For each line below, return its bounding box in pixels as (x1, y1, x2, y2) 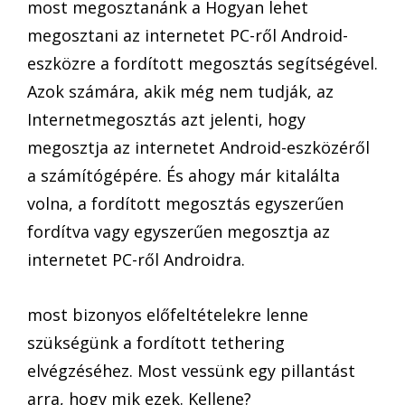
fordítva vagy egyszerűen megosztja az (27, 220, 330, 242)
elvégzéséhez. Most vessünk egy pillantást (27, 359, 355, 381)
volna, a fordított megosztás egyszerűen (27, 192, 344, 214)
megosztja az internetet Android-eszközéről (27, 136, 370, 158)
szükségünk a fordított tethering (27, 331, 285, 353)
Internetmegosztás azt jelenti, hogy (27, 108, 306, 130)
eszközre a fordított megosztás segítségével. (27, 52, 378, 74)
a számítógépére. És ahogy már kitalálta (27, 164, 340, 186)
